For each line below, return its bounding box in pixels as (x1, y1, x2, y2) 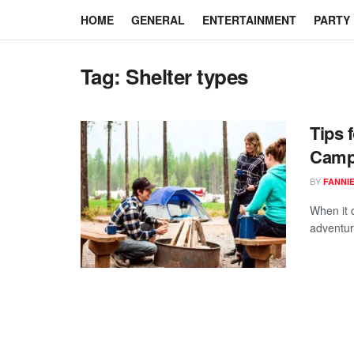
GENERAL (131, 12, 185, 28)
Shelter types (126, 62, 248, 91)
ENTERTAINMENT (202, 12, 296, 28)
